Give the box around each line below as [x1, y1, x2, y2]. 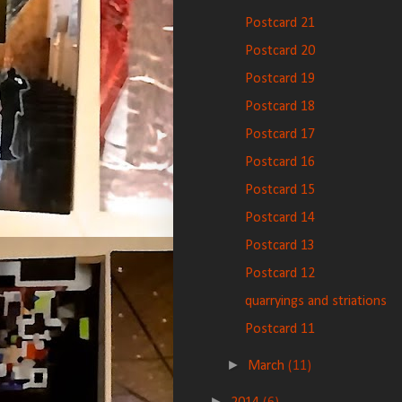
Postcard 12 [244, 267, 315, 281]
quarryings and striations [244, 294, 387, 309]
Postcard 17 [244, 127, 315, 142]
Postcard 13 [244, 239, 315, 253]
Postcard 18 [244, 100, 315, 114]
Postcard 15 [244, 183, 315, 197]
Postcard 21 [244, 16, 315, 31]
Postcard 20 [244, 44, 315, 58]
